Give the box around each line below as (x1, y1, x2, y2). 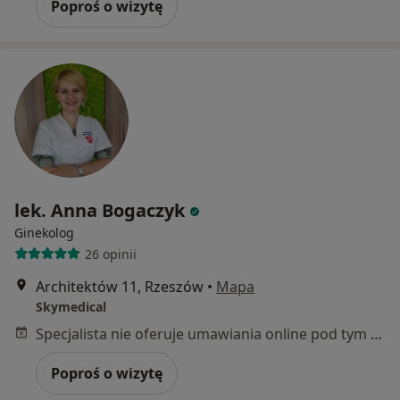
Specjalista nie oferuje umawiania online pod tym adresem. (371, 324, 382, 345)
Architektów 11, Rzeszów (36, 277, 204, 297)
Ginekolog (14, 224, 74, 242)
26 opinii (84, 245, 137, 262)
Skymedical (36, 298, 106, 316)
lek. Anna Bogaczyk (14, 198, 185, 223)
